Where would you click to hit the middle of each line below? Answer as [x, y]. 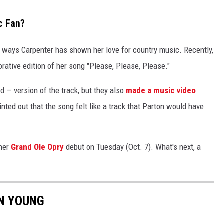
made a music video [161, 90]
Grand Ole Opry [37, 147]
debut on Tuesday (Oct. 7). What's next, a [132, 147]
